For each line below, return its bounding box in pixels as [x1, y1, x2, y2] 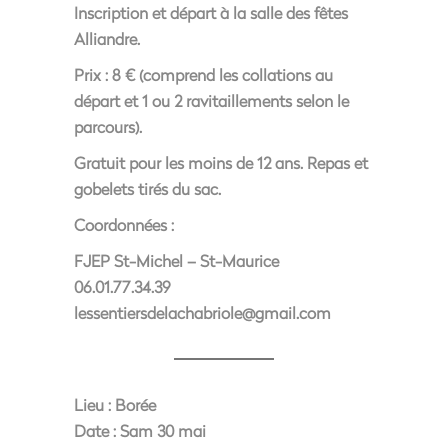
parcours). [74, 116, 142, 137]
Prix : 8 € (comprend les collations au [74, 64, 333, 85]
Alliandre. [74, 28, 140, 49]
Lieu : [74, 394, 111, 415]
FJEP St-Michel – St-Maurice [74, 250, 279, 271]
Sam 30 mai [116, 420, 206, 441]
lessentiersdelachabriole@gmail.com [74, 302, 331, 323]
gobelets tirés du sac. [74, 178, 221, 199]
